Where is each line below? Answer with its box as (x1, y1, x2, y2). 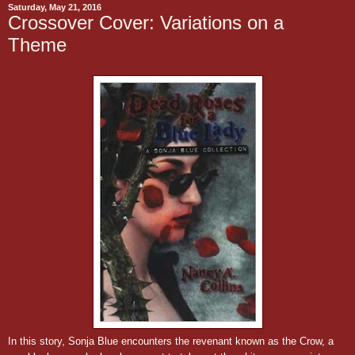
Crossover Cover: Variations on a (8, 12, 284, 33)
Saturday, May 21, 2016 (8, 2, 101, 12)
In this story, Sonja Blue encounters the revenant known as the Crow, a (8, 334, 334, 347)
